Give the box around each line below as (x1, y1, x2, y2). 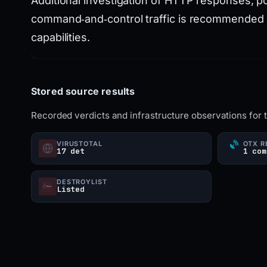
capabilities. (31, 31, 90, 44)
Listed (57, 184, 85, 194)
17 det (57, 146, 85, 156)
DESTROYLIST (57, 178, 107, 186)
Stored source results (31, 85, 135, 97)
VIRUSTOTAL (57, 139, 103, 148)
